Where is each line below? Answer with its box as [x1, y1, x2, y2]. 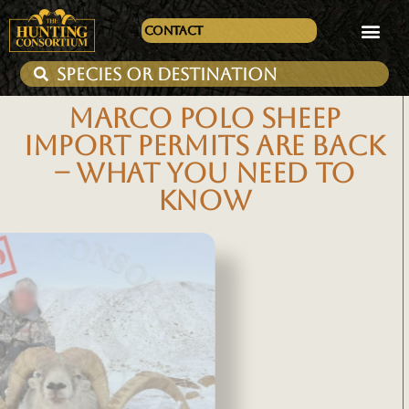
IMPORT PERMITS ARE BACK [24, 130, 385, 162]
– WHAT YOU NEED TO [54, 157, 355, 189]
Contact [143, 24, 203, 37]
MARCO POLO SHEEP [68, 102, 341, 134]
